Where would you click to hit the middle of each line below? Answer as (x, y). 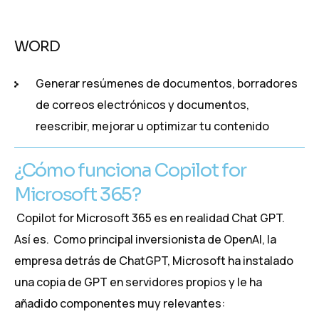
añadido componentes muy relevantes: (121, 304)
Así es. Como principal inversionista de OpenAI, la (145, 240)
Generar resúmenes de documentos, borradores (167, 84)
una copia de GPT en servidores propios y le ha (138, 282)
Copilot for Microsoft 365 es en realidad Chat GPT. (152, 218)
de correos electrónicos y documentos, (142, 105)
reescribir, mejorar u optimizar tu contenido (152, 126)
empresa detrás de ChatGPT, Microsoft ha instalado (154, 261)
